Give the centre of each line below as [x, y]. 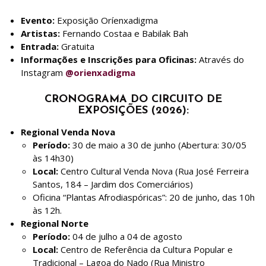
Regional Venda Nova [68, 132]
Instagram [43, 72]
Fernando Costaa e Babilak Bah [124, 33]
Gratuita [77, 46]
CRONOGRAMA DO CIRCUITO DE [133, 99]
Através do [220, 59]
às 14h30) [53, 158]
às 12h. [47, 210]
